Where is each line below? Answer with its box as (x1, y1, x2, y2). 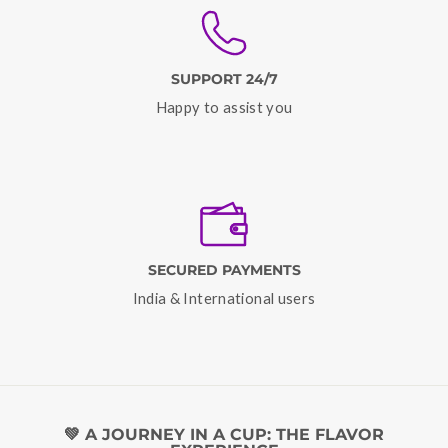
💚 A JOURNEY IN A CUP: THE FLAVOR (64, 424, 384, 445)
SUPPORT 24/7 (170, 71, 278, 88)
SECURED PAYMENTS (147, 262, 301, 279)
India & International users (132, 289, 316, 308)
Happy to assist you (155, 98, 293, 117)
